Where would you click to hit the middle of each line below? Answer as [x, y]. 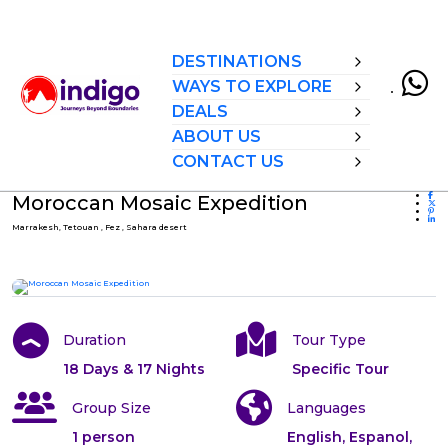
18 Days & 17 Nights [134, 369]
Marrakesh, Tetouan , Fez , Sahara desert [99, 227]
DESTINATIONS [237, 61]
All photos [358, 253]
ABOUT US [216, 136]
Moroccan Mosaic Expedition [160, 203]
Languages [326, 408]
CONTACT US [228, 161]
